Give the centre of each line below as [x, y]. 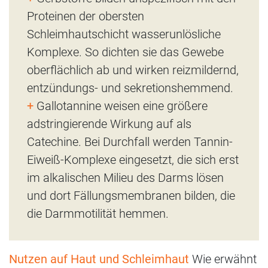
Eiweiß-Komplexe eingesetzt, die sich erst [133, 159]
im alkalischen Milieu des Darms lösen [125, 177]
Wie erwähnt [223, 259]
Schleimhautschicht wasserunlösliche [124, 34]
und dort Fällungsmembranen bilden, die [131, 195]
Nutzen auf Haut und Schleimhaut [99, 259]
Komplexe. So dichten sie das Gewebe [125, 52]
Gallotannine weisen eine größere [121, 106]
